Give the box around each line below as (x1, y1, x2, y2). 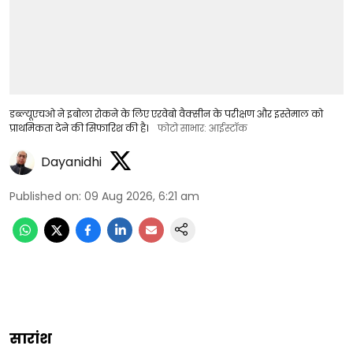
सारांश (9, 329, 52, 349)
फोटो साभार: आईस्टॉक (158, 121, 247, 136)
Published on (9, 188, 79, 205)
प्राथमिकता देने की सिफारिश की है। (9, 121, 148, 136)
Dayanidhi (41, 152, 102, 171)
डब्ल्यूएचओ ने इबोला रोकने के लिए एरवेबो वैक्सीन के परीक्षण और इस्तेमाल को (9, 107, 323, 121)
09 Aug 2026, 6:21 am (84, 188, 199, 205)
